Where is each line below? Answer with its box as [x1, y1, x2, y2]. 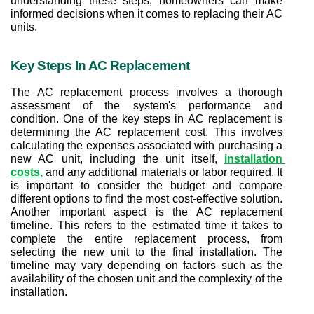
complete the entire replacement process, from [11, 232, 282, 245]
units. [11, 20, 37, 33]
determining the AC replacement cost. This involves [11, 125, 282, 138]
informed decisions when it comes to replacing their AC [11, 7, 282, 20]
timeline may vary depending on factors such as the [11, 259, 282, 271]
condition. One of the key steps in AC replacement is [11, 112, 282, 125]
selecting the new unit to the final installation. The [11, 245, 282, 258]
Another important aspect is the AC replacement [11, 205, 282, 218]
